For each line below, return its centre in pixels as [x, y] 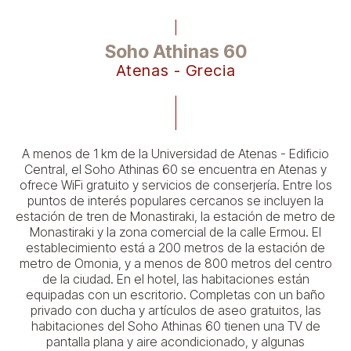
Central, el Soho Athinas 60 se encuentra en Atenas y [175, 169]
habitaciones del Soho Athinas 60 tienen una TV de [175, 326]
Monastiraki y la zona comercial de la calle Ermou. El [175, 232]
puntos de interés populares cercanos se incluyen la [175, 200]
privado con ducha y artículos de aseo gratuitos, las [175, 310]
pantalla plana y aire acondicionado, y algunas [175, 341]
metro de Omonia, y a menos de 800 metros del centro [175, 263]
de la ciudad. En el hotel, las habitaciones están [175, 279]
